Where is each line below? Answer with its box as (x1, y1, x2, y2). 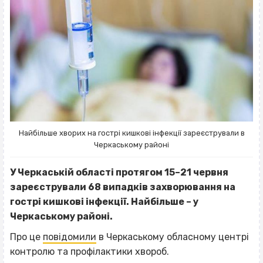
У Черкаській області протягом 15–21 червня (10, 166, 228, 178)
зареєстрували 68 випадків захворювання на (10, 181, 235, 193)
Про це (10, 231, 43, 242)
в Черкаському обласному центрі (96, 231, 249, 242)
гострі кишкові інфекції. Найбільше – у (10, 195, 198, 207)
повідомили (43, 231, 96, 242)
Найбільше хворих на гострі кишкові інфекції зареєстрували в (18, 128, 245, 137)
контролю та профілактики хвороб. (10, 245, 169, 257)
